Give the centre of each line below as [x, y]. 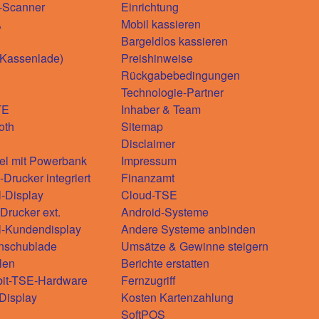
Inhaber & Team [161, 109]
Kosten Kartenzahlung [177, 297]
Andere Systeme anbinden [188, 229]
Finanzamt [148, 177]
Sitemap [142, 126]
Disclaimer [148, 143]
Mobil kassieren [161, 23]
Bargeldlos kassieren [174, 41]
